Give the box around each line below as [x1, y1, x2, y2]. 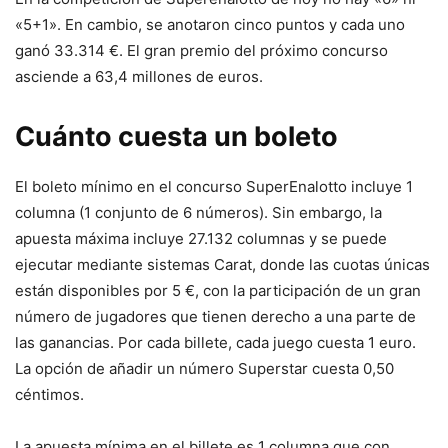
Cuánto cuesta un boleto [15, 120, 338, 154]
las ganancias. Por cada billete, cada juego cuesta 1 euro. [15, 333, 416, 353]
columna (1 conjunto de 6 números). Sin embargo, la [15, 203, 382, 223]
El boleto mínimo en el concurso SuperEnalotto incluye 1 [15, 177, 413, 197]
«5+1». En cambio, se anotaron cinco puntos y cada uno [15, 15, 405, 35]
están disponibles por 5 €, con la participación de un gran [15, 281, 421, 301]
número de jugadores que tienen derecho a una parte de [15, 307, 416, 327]
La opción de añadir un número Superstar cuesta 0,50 [15, 359, 394, 379]
